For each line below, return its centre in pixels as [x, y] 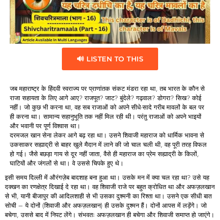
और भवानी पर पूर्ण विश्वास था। [45, 126]
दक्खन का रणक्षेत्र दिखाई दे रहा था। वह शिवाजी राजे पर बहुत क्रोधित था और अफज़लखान [110, 187]
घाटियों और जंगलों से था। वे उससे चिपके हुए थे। [67, 163]
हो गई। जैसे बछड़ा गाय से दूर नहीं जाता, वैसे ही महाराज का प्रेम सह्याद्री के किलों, [104, 154]
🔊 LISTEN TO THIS [110, 59]
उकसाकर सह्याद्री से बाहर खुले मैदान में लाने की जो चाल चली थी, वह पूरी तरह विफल [108, 144]
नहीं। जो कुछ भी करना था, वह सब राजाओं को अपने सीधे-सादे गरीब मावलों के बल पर [107, 107]
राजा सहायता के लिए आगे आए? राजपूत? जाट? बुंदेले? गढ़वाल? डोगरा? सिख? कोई [106, 98]
